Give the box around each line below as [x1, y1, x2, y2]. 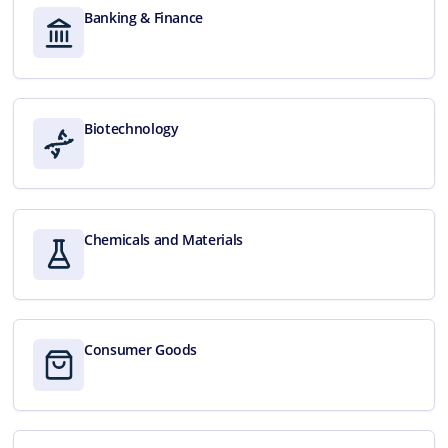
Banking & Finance [84, 8, 204, 28]
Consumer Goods [84, 340, 198, 360]
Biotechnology [84, 118, 179, 138]
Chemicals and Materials [84, 229, 243, 249]
